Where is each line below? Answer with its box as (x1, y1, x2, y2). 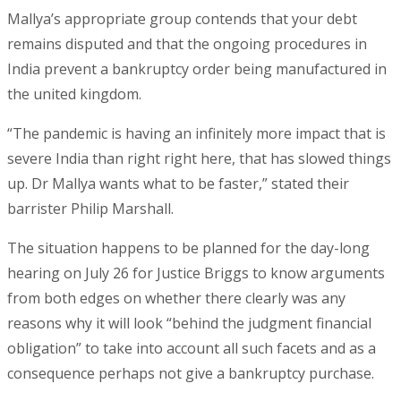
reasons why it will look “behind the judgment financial (7, 313, 371, 334)
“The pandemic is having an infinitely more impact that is (7, 124, 386, 144)
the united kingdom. (7, 84, 141, 105)
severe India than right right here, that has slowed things (7, 149, 391, 169)
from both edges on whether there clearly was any (7, 288, 346, 309)
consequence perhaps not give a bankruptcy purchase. (7, 363, 374, 384)
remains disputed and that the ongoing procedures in (7, 34, 367, 55)
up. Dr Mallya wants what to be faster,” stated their (7, 174, 349, 194)
